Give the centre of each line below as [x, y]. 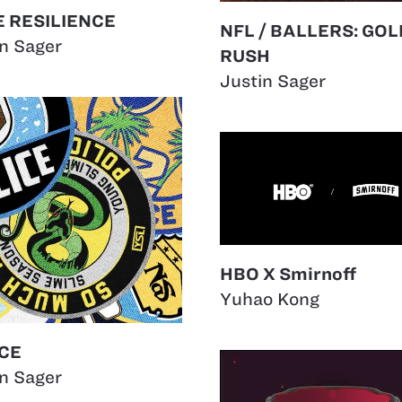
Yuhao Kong [270, 300]
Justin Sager [273, 82]
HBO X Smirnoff [288, 275]
